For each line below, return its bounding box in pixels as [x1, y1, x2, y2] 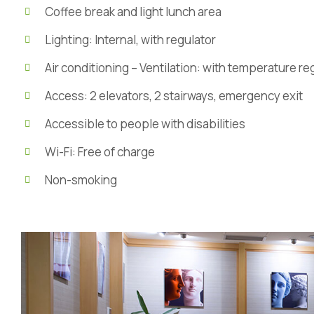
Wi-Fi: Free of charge [44, 144, 155, 160]
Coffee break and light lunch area [44, 4, 221, 20]
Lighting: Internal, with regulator [44, 32, 216, 48]
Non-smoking [44, 172, 117, 188]
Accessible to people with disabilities [44, 116, 245, 132]
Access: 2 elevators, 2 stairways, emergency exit [44, 88, 303, 104]
